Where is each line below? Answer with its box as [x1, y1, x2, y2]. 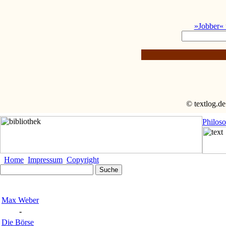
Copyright [67, 155, 99, 164]
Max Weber [2, 196, 39, 204]
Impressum [28, 155, 63, 164]
